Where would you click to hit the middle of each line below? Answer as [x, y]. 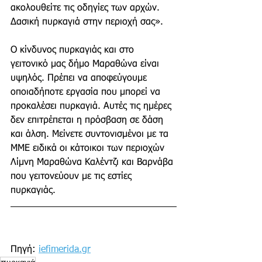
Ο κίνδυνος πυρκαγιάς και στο [74, 50]
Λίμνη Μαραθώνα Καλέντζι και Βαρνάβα [93, 163]
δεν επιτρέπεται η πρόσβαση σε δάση [88, 120]
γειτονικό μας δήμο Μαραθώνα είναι [86, 64]
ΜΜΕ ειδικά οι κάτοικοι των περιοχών [89, 149]
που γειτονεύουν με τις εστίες [73, 177]
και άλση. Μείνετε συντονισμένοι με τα [91, 135]
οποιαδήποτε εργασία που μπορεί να [87, 92]
